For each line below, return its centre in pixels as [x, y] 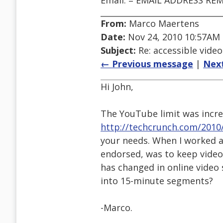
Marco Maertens [163, 24]
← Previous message [147, 64]
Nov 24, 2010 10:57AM [173, 37]
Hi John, [117, 87]
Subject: [118, 51]
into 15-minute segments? [157, 181]
